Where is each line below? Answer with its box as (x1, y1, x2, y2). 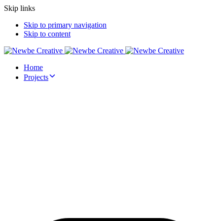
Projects (24, 73, 48, 81)
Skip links (4, 4, 35, 12)
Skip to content (24, 30, 71, 38)
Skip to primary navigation (24, 21, 107, 29)
